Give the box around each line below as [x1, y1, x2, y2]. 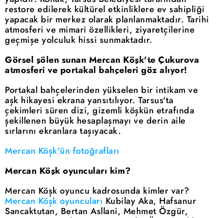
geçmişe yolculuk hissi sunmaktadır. [5, 34, 153, 47]
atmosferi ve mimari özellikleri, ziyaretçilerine [5, 23, 195, 36]
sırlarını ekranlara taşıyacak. [5, 125, 121, 138]
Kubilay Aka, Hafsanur [105, 195, 196, 208]
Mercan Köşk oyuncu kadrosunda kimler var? [5, 184, 190, 198]
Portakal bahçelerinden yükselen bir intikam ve [5, 84, 198, 97]
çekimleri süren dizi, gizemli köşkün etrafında [5, 104, 194, 117]
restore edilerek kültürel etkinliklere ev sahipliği [5, 3, 205, 16]
